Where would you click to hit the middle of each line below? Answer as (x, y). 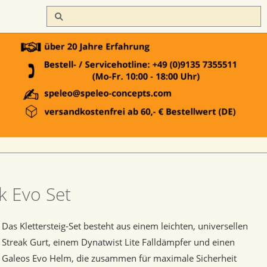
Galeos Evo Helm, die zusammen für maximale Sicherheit (119, 258)
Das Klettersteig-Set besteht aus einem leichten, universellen (125, 226)
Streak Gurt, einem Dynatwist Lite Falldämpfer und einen (119, 242)
